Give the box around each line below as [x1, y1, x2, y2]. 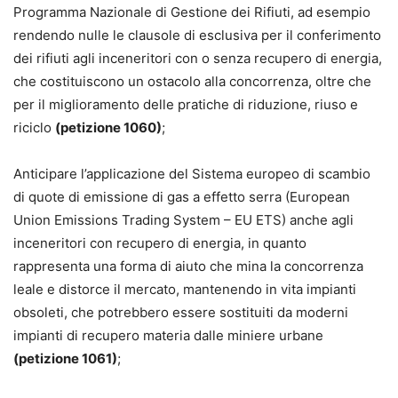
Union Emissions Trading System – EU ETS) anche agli [13, 211, 354, 228]
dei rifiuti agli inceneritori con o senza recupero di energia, [13, 49, 382, 67]
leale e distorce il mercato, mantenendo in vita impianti [13, 280, 356, 298]
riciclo [13, 118, 55, 136]
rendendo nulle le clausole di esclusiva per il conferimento [13, 26, 381, 44]
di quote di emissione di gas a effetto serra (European [13, 187, 350, 205]
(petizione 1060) [55, 118, 162, 136]
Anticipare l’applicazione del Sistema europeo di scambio [13, 164, 370, 182]
